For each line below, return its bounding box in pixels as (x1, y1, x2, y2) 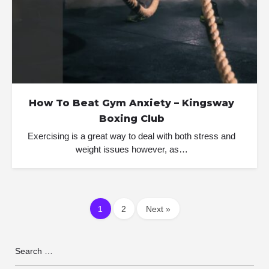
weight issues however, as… (75, 144, 188, 154)
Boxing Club (98, 113, 165, 124)
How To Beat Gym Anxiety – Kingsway (29, 97, 234, 109)
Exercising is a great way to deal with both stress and (28, 131, 235, 141)
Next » (145, 204, 171, 214)
